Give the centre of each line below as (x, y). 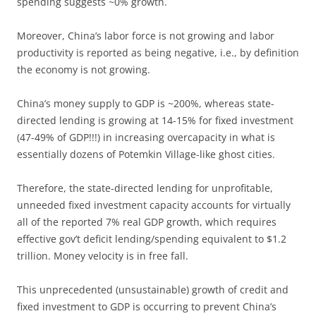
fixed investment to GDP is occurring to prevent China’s (147, 306)
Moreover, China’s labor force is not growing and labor (146, 35)
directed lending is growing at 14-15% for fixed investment (155, 120)
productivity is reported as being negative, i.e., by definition (158, 52)
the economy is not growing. (84, 69)
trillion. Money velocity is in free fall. (103, 255)
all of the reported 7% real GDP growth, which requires (147, 221)
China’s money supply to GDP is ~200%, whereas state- (146, 103)
